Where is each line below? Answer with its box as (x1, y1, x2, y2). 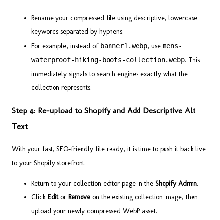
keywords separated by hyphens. (31, 27, 124, 36)
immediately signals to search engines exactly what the (31, 70, 188, 79)
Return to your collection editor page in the (31, 179, 155, 188)
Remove (68, 193, 90, 201)
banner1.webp (100, 42, 147, 50)
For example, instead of (31, 42, 100, 51)
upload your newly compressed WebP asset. (31, 207, 157, 215)
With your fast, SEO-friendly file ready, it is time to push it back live (12, 145, 206, 153)
